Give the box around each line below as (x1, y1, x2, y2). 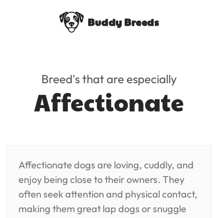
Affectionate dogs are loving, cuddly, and (18, 159, 194, 171)
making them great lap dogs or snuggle (18, 202, 186, 215)
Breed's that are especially (41, 72, 177, 86)
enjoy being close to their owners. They (18, 173, 184, 185)
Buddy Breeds (88, 15, 159, 29)
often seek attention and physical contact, (18, 188, 198, 200)
